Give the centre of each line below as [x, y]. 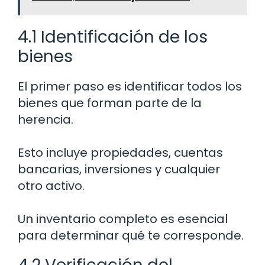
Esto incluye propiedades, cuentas [120, 152]
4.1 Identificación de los [113, 37]
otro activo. [51, 185]
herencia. [46, 119]
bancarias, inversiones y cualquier [119, 169]
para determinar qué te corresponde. [131, 235]
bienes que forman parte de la [110, 103]
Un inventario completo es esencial [123, 219]
